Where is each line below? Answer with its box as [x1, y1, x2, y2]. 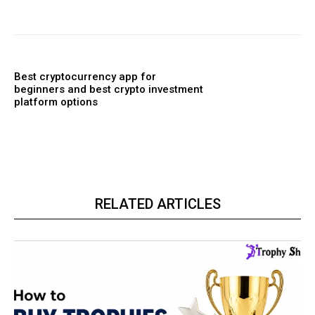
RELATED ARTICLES [94, 195, 221, 212]
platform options [14, 95, 98, 108]
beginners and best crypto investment [14, 82, 203, 96]
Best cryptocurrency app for [14, 70, 156, 83]
